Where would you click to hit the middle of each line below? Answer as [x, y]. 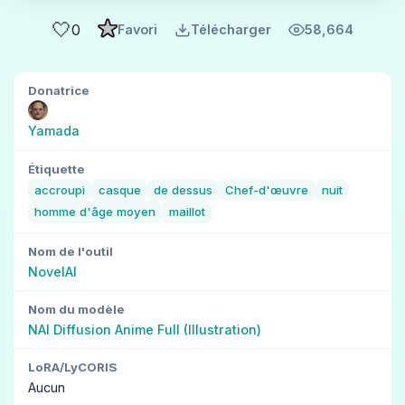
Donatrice [59, 90]
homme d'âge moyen [95, 212]
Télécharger [231, 30]
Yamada [54, 131]
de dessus [184, 189]
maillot [187, 212]
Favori [137, 30]
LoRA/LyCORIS [72, 367]
